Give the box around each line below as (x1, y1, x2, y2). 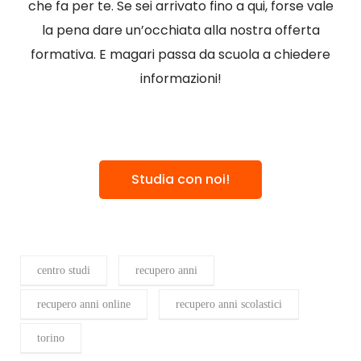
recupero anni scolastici (176, 298, 282, 311)
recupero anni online (37, 298, 131, 311)
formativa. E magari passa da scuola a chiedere (31, 45, 330, 64)
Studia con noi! (131, 170, 230, 189)
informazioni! (139, 69, 222, 89)
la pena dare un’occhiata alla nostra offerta (41, 21, 320, 40)
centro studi (37, 264, 90, 277)
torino (37, 332, 64, 345)
